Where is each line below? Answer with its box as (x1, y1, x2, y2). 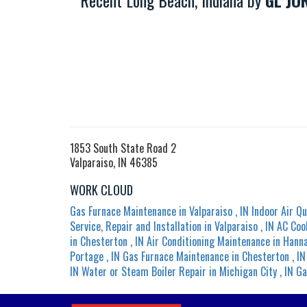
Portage (70, 247, 103, 265)
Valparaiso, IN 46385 (70, 153, 158, 171)
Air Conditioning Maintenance (147, 232, 270, 249)
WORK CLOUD (70, 180, 133, 199)
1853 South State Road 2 (70, 139, 176, 156)
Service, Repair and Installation (70, 217, 201, 234)
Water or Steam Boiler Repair (82, 262, 206, 280)
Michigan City (219, 262, 277, 280)
